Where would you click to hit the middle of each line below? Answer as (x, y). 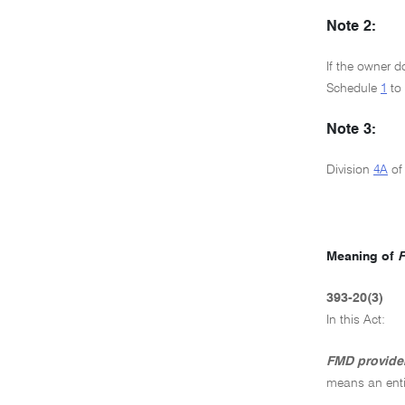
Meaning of (362, 256)
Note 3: (351, 130)
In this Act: (356, 320)
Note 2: (351, 27)
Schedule (353, 88)
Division (350, 170)
